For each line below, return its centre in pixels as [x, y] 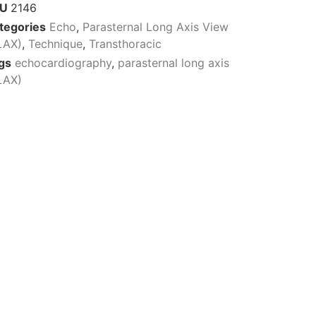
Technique [55, 44]
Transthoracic [125, 44]
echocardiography [63, 63]
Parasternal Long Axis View [155, 27]
